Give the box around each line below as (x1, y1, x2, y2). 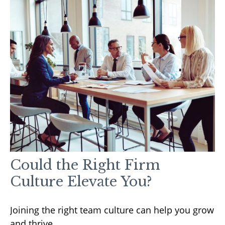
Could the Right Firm (10, 156, 160, 173)
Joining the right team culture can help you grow (10, 203, 214, 216)
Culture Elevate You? (10, 173, 152, 190)
